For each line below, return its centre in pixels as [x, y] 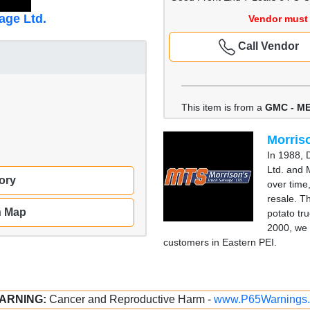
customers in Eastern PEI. [220, 242]
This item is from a [223, 107]
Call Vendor [267, 46]
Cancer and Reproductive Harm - [131, 299]
